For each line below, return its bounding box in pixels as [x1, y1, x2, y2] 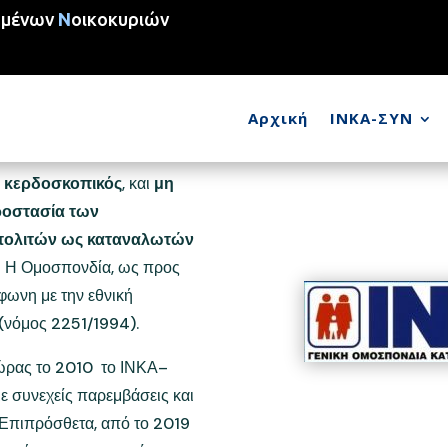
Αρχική [248, 108, 308, 128]
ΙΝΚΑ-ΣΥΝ [330, 108, 413, 128]
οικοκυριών [71, 9, 169, 29]
